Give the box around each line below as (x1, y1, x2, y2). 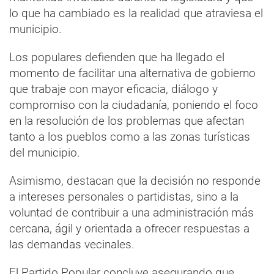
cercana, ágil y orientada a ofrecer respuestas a (9, 221, 250, 235)
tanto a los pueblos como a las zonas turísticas (9, 129, 250, 144)
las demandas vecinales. (9, 237, 135, 251)
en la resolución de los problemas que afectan (9, 113, 244, 128)
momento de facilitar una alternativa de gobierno (9, 65, 256, 80)
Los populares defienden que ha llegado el (9, 50, 224, 64)
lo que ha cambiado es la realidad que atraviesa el (9, 6, 263, 20)
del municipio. (9, 145, 80, 160)
